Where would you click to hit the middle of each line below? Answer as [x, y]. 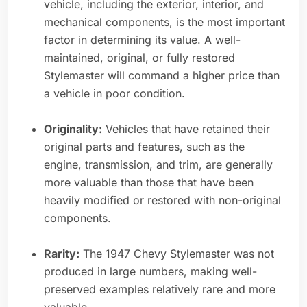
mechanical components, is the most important [164, 22]
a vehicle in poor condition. [114, 94]
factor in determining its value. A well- [142, 40]
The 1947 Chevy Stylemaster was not [177, 254]
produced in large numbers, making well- [150, 272]
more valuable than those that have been [149, 183]
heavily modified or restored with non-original [162, 200]
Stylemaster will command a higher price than [162, 76]
